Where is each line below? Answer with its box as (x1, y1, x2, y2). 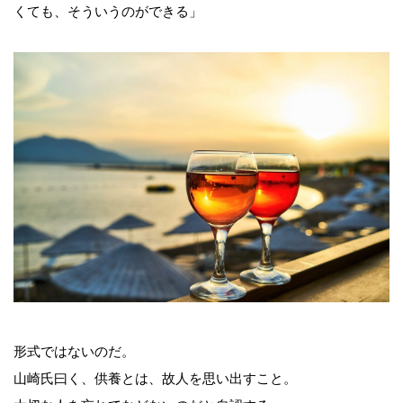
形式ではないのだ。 (13, 345, 135, 360)
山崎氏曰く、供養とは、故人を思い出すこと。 (13, 372, 297, 387)
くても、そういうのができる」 (13, 4, 202, 19)
